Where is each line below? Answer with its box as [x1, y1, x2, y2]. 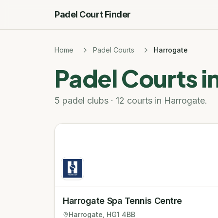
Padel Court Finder [54, 9, 131, 19]
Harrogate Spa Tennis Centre [63, 196, 182, 206]
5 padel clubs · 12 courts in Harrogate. [54, 95, 207, 106]
